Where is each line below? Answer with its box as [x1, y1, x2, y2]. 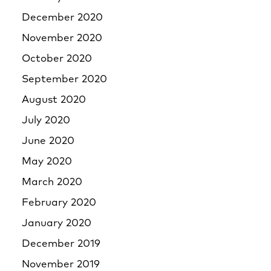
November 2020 [22, 33, 102, 44]
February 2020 [22, 198, 96, 208]
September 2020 [22, 74, 107, 85]
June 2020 [22, 136, 74, 146]
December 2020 [22, 13, 103, 23]
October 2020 [22, 54, 92, 64]
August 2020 [22, 95, 86, 105]
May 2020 [22, 157, 72, 167]
